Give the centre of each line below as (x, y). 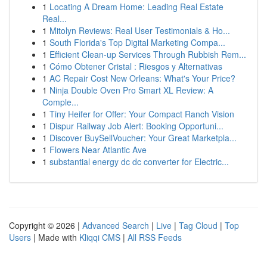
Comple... (60, 102)
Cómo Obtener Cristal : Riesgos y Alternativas (136, 66)
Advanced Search (116, 225)
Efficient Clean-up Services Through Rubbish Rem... (148, 54)
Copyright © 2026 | (46, 225)
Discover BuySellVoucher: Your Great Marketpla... (143, 138)
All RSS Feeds (155, 237)
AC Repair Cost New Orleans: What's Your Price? (142, 78)
